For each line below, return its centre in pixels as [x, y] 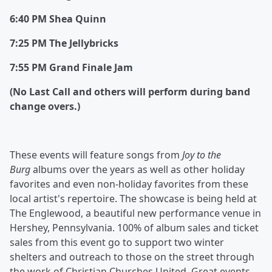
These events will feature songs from [96, 155]
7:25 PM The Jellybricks [64, 43]
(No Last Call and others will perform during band [130, 92]
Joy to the [202, 155]
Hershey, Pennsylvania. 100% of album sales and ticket [134, 228]
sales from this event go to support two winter [117, 243]
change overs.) [45, 107]
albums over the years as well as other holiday [138, 170]
